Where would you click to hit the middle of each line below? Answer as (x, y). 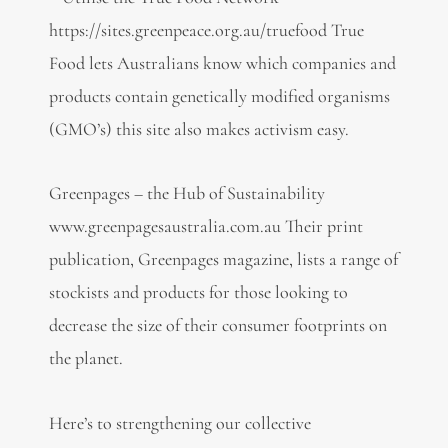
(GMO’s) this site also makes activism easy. (198, 128)
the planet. (85, 358)
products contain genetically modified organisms (219, 95)
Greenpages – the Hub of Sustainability (186, 193)
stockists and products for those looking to (198, 292)
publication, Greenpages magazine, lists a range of (223, 259)
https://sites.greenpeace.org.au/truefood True (206, 29)
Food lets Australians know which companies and (222, 62)
